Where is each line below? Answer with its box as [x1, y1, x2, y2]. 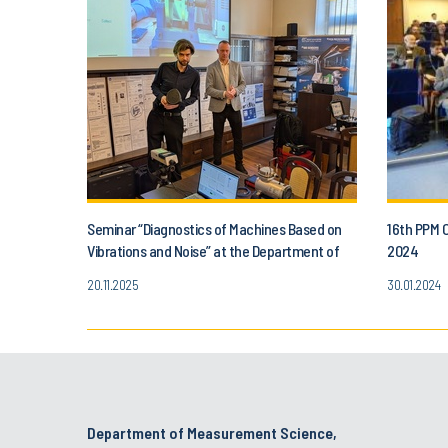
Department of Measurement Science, [87, 422, 337, 442]
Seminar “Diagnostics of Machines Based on [87, 218, 342, 238]
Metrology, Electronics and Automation [87, 262, 317, 282]
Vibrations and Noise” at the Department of [87, 240, 339, 260]
